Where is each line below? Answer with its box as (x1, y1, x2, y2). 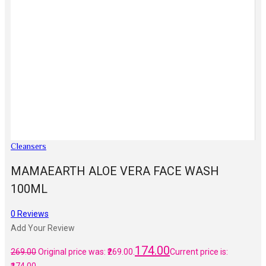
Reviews (15, 209, 49, 219)
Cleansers (11, 140, 46, 154)
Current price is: (170, 247, 228, 257)
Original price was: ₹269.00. (38, 247, 135, 257)
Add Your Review (11, 223, 75, 233)
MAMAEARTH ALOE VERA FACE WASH (11, 164, 219, 179)
